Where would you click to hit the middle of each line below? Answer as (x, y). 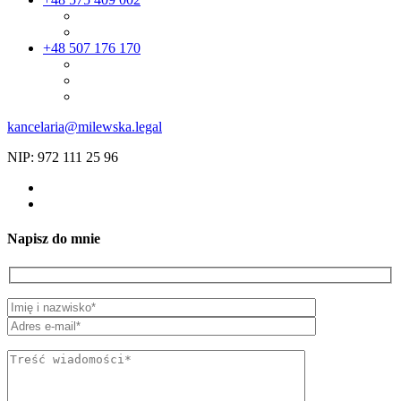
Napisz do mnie (54, 239)
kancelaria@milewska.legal (85, 127)
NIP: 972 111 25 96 (63, 158)
